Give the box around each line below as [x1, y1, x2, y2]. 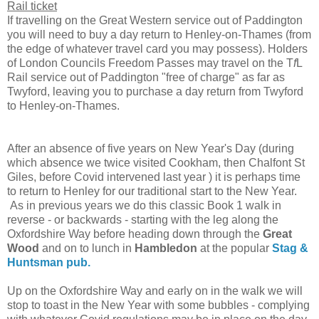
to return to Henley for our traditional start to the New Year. [7, 184, 297, 197]
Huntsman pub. [7, 256, 90, 268]
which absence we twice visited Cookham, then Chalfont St [7, 156, 305, 169]
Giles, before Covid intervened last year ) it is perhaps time [7, 170, 300, 183]
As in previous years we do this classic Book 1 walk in [7, 199, 281, 211]
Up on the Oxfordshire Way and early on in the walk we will [7, 284, 303, 297]
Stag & [272, 241, 308, 254]
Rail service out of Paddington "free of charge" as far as [7, 70, 285, 83]
